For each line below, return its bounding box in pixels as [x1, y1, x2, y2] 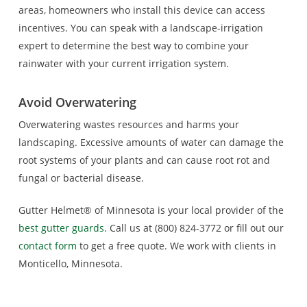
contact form [18, 239, 77, 252]
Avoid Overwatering [18, 94, 136, 110]
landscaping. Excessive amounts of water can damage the [18, 136, 284, 149]
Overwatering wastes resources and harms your [18, 118, 239, 131]
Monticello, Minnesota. [18, 257, 123, 270]
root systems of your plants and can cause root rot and [18, 153, 270, 167]
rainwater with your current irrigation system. [18, 57, 229, 70]
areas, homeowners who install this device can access [18, 3, 265, 16]
